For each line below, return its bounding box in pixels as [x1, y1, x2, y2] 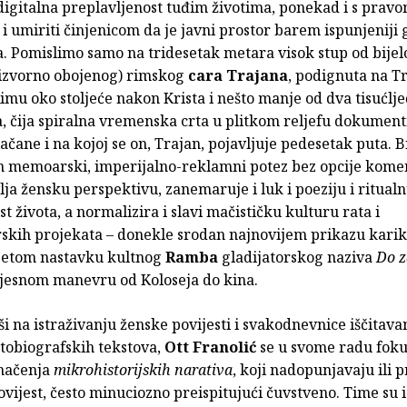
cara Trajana [188, 65, 288, 86]
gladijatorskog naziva [222, 247, 376, 268]
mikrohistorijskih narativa [54, 360, 233, 381]
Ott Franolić [164, 337, 256, 358]
